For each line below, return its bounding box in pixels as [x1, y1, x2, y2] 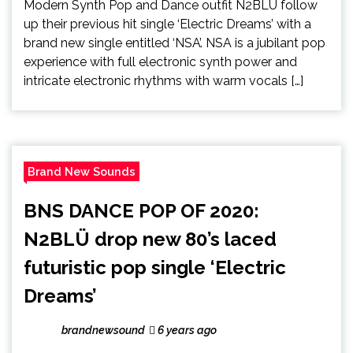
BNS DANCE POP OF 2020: [24, 199, 259, 222]
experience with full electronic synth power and [24, 54, 297, 69]
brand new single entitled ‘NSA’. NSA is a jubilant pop [24, 35, 325, 50]
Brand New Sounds [28, 164, 136, 178]
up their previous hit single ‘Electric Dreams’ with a [24, 16, 311, 32]
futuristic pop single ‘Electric [24, 255, 286, 279]
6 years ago [155, 323, 217, 336]
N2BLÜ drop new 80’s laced [24, 227, 277, 251]
